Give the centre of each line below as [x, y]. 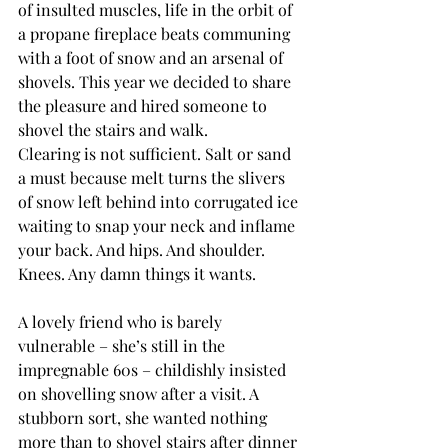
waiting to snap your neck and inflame [158, 225]
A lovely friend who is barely [122, 321]
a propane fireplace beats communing [156, 33]
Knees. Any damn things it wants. [137, 273]
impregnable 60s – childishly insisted [154, 369]
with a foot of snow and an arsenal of [152, 57]
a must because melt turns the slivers [153, 177]
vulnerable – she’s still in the [123, 345]
